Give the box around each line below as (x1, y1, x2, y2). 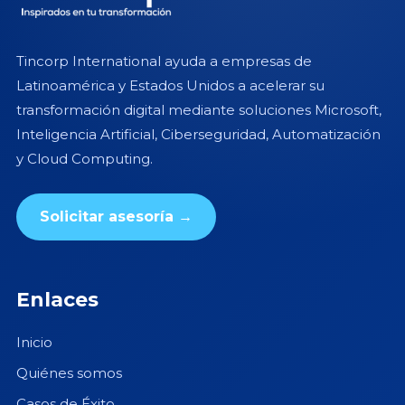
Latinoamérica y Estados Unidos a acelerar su (15, 77, 325, 95)
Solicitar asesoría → (39, 208, 193, 226)
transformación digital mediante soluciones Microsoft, (15, 101, 381, 119)
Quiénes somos (15, 364, 122, 382)
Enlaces (15, 287, 99, 313)
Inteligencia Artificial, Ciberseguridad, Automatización (15, 126, 381, 144)
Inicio (15, 334, 52, 352)
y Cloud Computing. (15, 150, 153, 168)
